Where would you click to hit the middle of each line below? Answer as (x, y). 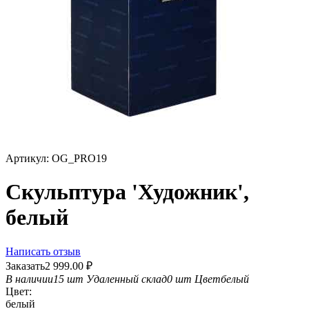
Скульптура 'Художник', (127, 192)
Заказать (25, 266)
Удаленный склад (127, 279)
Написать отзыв (43, 251)
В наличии (29, 279)
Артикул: (27, 158)
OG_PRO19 (79, 158)
